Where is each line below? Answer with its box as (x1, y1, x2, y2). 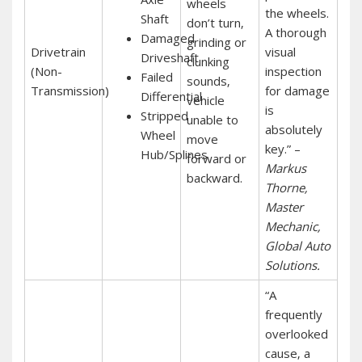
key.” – (264, 140, 301, 157)
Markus (264, 159, 306, 176)
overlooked (264, 325, 328, 342)
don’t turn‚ (186, 14, 244, 31)
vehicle (186, 91, 225, 108)
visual (264, 43, 296, 60)
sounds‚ (186, 72, 230, 89)
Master (264, 198, 303, 215)
